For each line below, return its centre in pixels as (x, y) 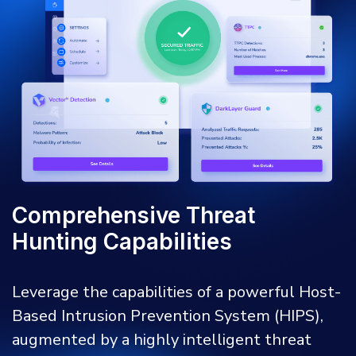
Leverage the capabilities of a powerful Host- (176, 292)
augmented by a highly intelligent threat (162, 340)
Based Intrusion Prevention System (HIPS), (168, 316)
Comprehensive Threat (133, 216)
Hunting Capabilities (122, 242)
